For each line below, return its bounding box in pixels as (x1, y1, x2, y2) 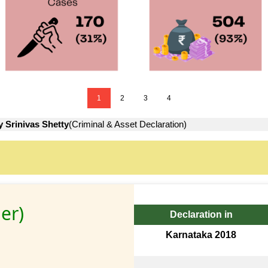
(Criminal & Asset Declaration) (69, 119, 187, 130)
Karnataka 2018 (166, 229, 237, 240)
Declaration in (169, 209, 233, 220)
